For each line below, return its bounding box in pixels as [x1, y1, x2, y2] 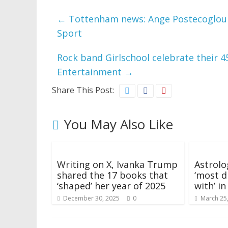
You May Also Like [64, 115, 173, 134]
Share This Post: [52, 84, 114, 96]
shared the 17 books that [57, 169, 168, 182]
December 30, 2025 [63, 194, 120, 203]
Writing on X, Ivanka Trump [57, 158, 178, 171]
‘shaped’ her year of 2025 [57, 180, 165, 192]
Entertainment [57, 66, 124, 78]
